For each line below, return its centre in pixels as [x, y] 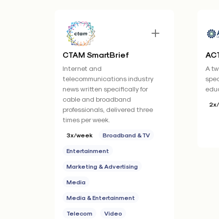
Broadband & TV [126, 135]
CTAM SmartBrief [96, 55]
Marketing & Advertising [102, 166]
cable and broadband [97, 99]
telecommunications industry [108, 78]
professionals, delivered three [108, 109]
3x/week [80, 135]
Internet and [82, 68]
